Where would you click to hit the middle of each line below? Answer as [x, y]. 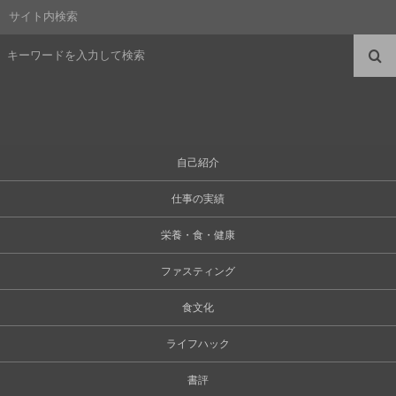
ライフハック [198, 343]
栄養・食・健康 [198, 235]
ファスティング [198, 271]
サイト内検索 [43, 16]
